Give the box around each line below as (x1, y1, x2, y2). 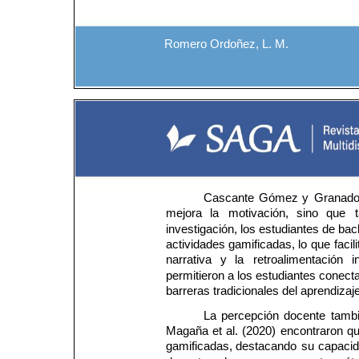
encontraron (280, 324, 346, 337)
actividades (165, 238, 228, 252)
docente (284, 309, 329, 322)
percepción (221, 309, 283, 322)
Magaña (165, 324, 212, 337)
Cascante (203, 192, 257, 205)
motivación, (228, 207, 292, 220)
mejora (165, 207, 205, 220)
